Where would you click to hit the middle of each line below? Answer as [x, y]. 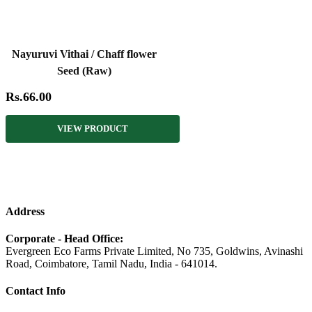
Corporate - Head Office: [64, 239]
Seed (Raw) [84, 70]
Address [25, 211]
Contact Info [36, 291]
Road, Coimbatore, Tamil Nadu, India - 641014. [111, 264]
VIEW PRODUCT [93, 128]
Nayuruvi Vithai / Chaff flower [84, 54]
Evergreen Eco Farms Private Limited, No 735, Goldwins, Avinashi [154, 251]
